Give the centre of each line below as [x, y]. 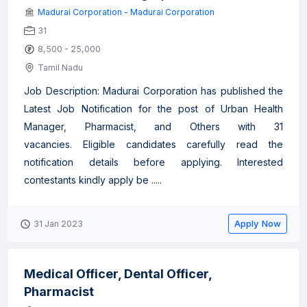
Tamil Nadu [60, 67]
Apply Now [258, 223]
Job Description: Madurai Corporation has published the [153, 91]
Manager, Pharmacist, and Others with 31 [153, 126]
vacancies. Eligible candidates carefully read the [153, 144]
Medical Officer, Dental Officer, [118, 274]
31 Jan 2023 [58, 224]
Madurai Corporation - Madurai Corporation [126, 12]
